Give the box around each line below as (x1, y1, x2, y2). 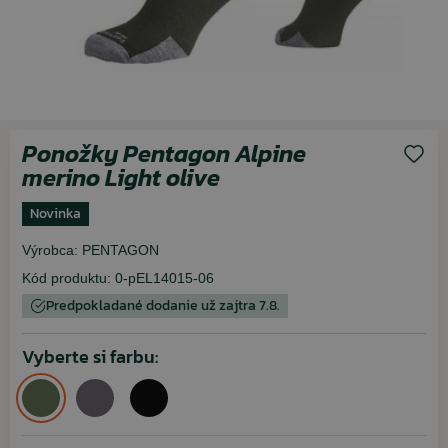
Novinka (30, 203, 81, 224)
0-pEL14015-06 (115, 270, 214, 286)
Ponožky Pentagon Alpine (22, 136, 306, 171)
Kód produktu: (22, 270, 111, 286)
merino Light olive (22, 160, 220, 195)
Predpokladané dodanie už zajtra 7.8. (46, 295, 280, 316)
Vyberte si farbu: (22, 343, 158, 370)
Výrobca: (22, 242, 78, 258)
